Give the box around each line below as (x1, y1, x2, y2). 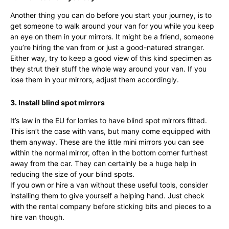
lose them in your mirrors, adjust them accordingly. (10, 75, 179, 84)
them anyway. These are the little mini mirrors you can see (10, 138, 204, 146)
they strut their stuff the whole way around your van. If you (10, 64, 207, 73)
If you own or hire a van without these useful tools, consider (10, 180, 208, 189)
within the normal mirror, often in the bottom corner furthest (10, 148, 208, 157)
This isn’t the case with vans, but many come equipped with (10, 127, 210, 135)
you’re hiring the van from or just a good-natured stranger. (10, 43, 204, 52)
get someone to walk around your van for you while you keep (10, 21, 214, 30)
